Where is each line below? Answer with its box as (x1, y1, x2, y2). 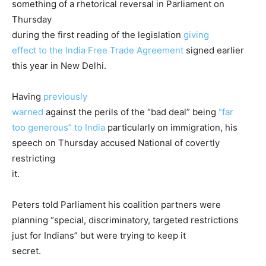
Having (12, 91, 43, 103)
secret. (12, 245, 41, 257)
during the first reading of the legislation (12, 29, 183, 41)
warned (12, 106, 43, 118)
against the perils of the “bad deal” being (43, 106, 218, 118)
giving (183, 29, 209, 41)
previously (43, 91, 87, 103)
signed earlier (183, 45, 244, 56)
